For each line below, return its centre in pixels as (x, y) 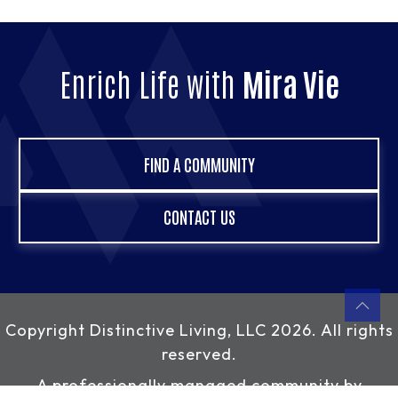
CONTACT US (199, 217)
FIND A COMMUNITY (199, 164)
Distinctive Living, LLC (178, 330)
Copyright (47, 330)
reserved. (199, 354)
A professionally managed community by (199, 385)
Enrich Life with (151, 84)
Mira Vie (291, 84)
